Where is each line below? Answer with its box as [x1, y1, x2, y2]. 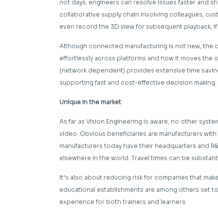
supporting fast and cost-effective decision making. [59, 79, 217, 87]
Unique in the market [59, 98, 121, 106]
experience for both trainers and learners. [59, 198, 187, 206]
